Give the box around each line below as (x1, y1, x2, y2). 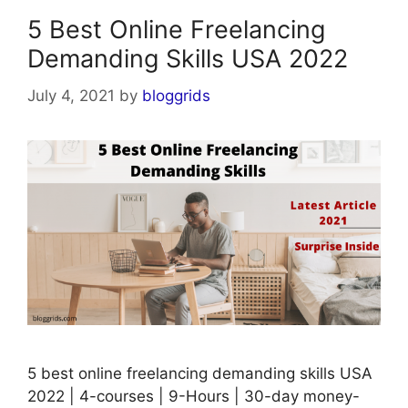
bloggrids (142, 86, 210, 105)
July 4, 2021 (27, 86, 115, 105)
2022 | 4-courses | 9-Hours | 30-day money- (27, 386, 360, 405)
